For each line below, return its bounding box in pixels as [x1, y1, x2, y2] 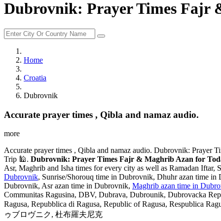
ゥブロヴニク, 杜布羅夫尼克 [4, 210, 103, 219]
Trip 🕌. [4, 155, 31, 164]
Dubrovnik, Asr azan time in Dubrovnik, [4, 182, 132, 190]
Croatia [24, 73, 46, 82]
